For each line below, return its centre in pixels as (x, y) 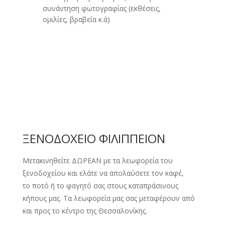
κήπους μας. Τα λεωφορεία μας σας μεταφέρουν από (108, 198)
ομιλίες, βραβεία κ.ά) (76, 20)
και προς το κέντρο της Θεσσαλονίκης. (85, 211)
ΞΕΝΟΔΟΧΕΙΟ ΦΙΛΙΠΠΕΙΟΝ (94, 139)
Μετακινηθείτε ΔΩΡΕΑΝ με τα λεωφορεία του (97, 161)
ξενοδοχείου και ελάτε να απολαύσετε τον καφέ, (103, 173)
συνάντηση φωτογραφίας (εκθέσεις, (101, 9)
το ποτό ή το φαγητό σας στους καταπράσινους (100, 186)
